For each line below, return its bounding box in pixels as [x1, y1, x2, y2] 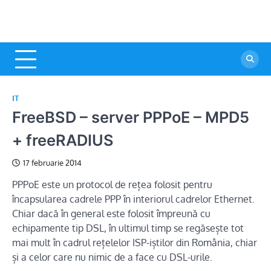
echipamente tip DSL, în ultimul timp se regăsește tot [12, 222, 244, 234]
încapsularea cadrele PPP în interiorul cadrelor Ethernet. [12, 193, 255, 205]
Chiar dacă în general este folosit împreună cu [12, 207, 211, 220]
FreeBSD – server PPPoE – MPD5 [12, 108, 249, 126]
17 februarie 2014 [23, 158, 82, 168]
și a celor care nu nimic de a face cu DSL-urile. [12, 251, 212, 263]
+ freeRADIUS [12, 131, 114, 149]
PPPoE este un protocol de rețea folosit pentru [12, 178, 212, 191]
